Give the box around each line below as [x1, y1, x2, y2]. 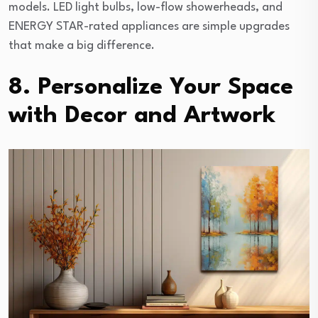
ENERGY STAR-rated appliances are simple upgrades [9, 20, 290, 33]
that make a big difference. [9, 39, 155, 52]
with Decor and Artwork [9, 104, 275, 128]
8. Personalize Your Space [9, 75, 293, 99]
